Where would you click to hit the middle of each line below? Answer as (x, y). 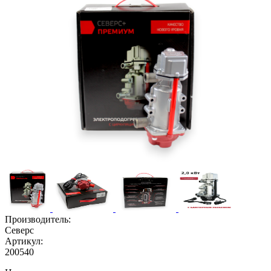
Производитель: (39, 219)
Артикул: (25, 241)
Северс (19, 230)
